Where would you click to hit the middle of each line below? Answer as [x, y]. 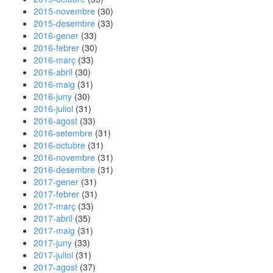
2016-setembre [63, 133]
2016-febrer [56, 48]
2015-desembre [64, 23]
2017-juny [53, 243]
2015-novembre [64, 11]
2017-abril [53, 218]
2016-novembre [64, 157]
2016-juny [53, 96]
